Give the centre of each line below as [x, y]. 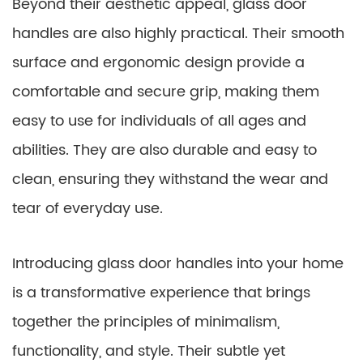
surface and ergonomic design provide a [158, 63]
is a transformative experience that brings [161, 293]
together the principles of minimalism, [146, 322]
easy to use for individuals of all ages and [159, 121]
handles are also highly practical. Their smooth [178, 34]
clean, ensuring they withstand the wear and [170, 179]
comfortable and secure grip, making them [166, 92]
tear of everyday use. [88, 209]
